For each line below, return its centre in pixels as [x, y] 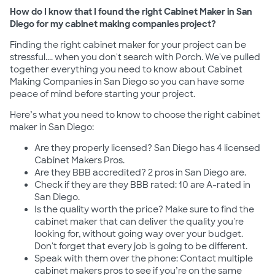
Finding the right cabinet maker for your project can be [128, 45]
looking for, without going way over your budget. [139, 234]
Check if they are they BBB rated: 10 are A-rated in [142, 184]
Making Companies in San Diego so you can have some [127, 81]
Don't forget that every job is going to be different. [141, 246]
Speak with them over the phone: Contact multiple [144, 258]
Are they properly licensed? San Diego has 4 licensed [147, 148]
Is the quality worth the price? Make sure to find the [144, 209]
